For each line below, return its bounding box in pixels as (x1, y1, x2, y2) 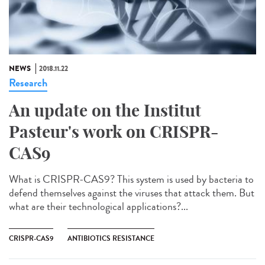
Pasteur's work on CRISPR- (9, 121, 218, 143)
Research (9, 75, 47, 91)
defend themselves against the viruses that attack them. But (9, 185, 254, 201)
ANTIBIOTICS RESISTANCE (67, 233, 154, 244)
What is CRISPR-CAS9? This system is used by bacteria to (9, 172, 254, 188)
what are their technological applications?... (9, 199, 188, 215)
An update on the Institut (9, 100, 201, 121)
